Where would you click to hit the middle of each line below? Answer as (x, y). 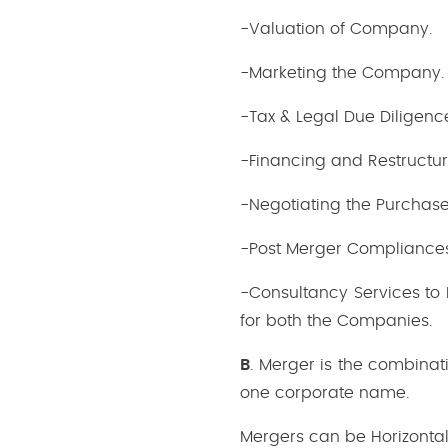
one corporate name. (324, 392)
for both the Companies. (336, 320)
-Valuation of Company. (336, 28)
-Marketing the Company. (342, 72)
